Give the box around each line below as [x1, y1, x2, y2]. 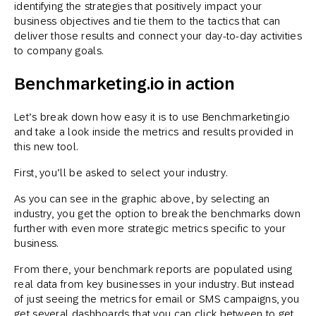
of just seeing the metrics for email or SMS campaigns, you [14, 293, 300, 305]
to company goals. [14, 44, 104, 56]
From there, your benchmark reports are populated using [14, 263, 293, 275]
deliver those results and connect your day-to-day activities [14, 30, 302, 42]
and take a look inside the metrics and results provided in [14, 126, 294, 138]
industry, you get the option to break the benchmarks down [14, 207, 301, 219]
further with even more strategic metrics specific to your [14, 222, 286, 234]
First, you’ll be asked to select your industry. [14, 166, 228, 178]
